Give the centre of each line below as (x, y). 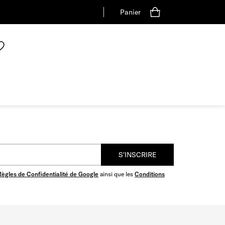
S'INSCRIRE (137, 155)
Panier (130, 12)
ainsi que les (117, 174)
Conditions (150, 174)
